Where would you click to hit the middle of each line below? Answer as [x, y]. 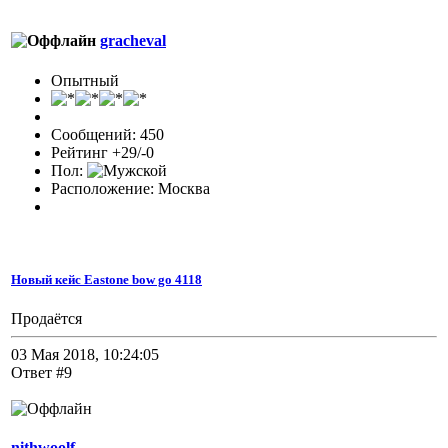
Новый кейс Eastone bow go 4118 [106, 279]
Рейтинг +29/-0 [102, 152]
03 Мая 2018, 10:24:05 [85, 355]
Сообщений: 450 [107, 134]
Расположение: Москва [130, 188]
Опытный [85, 80]
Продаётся [46, 319]
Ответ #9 [41, 373]
